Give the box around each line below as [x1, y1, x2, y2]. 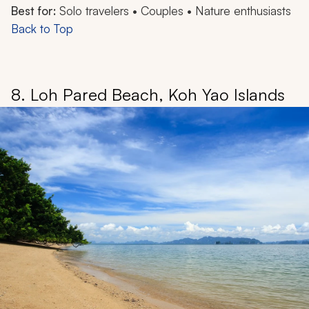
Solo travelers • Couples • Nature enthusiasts [56, 3, 291, 19]
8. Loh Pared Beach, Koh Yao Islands [11, 84, 285, 106]
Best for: [11, 3, 56, 19]
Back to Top [11, 21, 73, 37]
